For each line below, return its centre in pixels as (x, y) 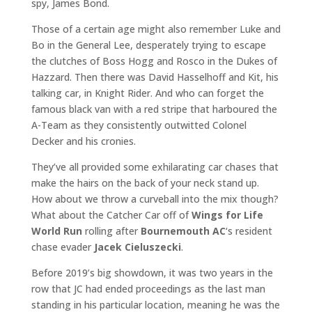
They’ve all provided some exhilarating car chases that (155, 166)
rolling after (111, 231)
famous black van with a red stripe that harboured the (154, 109)
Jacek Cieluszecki (137, 247)
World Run (56, 231)
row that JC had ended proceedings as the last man (148, 288)
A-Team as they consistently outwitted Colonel (139, 125)
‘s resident (249, 231)
